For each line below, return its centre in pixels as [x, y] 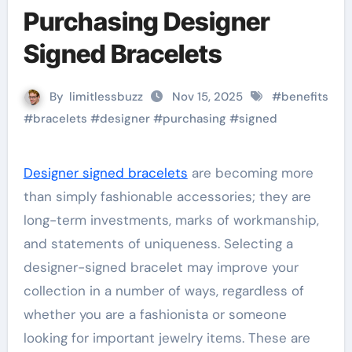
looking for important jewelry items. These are [167, 338]
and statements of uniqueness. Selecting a [158, 244]
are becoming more [250, 173]
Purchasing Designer [147, 22]
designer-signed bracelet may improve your [161, 267]
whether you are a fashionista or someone [155, 314]
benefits [305, 97]
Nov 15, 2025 [209, 97]
